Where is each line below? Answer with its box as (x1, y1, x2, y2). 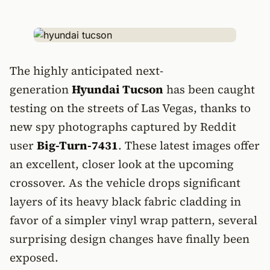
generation (10, 81, 72, 97)
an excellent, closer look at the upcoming (10, 156, 234, 172)
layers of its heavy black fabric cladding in (10, 193, 241, 209)
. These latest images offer (118, 137, 260, 153)
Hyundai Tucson (72, 81, 163, 97)
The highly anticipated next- (10, 63, 163, 78)
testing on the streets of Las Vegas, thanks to (10, 100, 251, 116)
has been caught (163, 81, 255, 97)
